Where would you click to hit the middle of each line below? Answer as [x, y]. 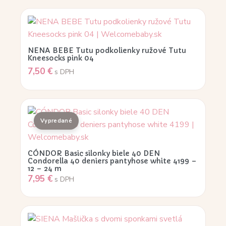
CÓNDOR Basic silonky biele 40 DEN [94, 153]
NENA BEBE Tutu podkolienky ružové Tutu [107, 50]
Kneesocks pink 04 [61, 58]
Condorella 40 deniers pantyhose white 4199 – [112, 161]
